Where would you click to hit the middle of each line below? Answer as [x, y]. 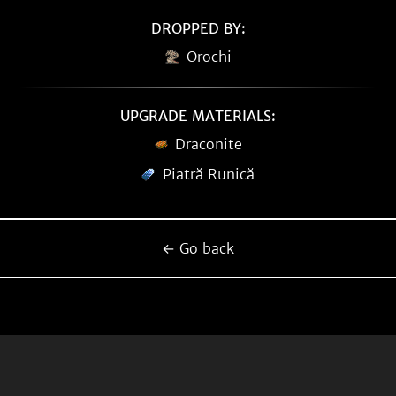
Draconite [209, 144]
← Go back [198, 248]
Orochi [209, 57]
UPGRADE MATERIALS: [198, 116]
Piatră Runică [209, 174]
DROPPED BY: [198, 28]
